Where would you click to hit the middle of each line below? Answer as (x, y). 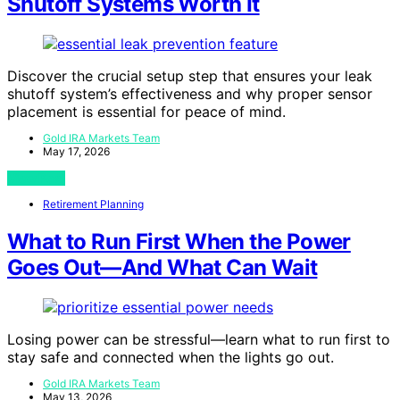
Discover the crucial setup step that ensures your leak (190, 76)
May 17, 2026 (76, 151)
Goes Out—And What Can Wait (162, 267)
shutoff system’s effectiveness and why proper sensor (190, 94)
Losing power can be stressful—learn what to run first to (199, 339)
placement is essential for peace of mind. (146, 112)
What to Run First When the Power (179, 241)
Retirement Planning (93, 204)
